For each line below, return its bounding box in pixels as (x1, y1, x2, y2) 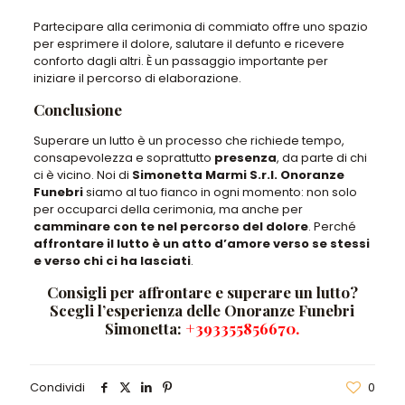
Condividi (30, 379, 85, 397)
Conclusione (33, 99, 122, 120)
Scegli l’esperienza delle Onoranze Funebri (50, 300, 355, 321)
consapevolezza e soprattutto (33, 149, 214, 167)
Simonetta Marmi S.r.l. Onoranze (131, 166, 344, 184)
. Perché (307, 218, 356, 236)
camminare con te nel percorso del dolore (33, 218, 308, 236)
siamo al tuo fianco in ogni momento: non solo (82, 184, 357, 202)
